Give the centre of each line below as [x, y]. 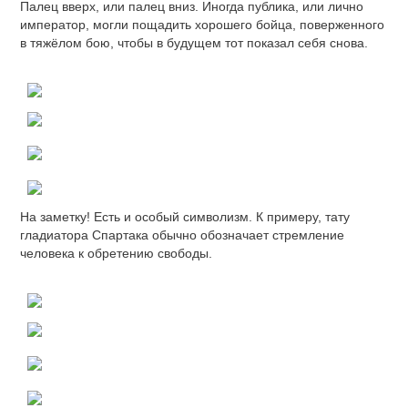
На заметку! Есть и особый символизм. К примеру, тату [185, 216]
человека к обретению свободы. [116, 253]
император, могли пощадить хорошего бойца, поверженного [202, 24]
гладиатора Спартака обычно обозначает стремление [182, 235]
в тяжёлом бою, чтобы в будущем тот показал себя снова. [194, 42]
